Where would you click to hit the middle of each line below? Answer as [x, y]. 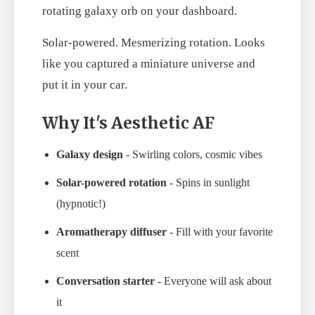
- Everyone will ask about [213, 281]
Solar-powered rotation [111, 182]
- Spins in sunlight [208, 182]
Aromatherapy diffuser [111, 231]
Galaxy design [90, 154]
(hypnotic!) [81, 203]
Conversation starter [105, 281]
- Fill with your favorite [220, 231]
